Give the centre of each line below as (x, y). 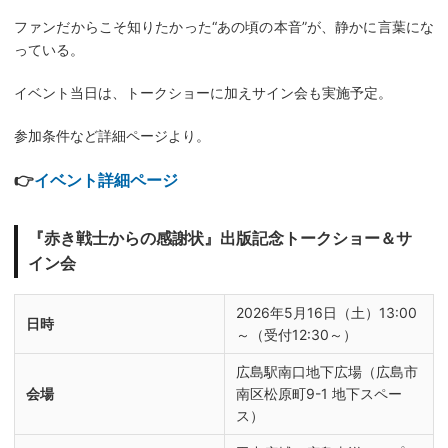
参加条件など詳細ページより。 (112, 135)
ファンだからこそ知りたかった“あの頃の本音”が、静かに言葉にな (224, 26)
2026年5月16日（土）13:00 (327, 312)
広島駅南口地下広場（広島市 (327, 371)
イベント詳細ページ (106, 179)
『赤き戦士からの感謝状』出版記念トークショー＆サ (219, 238)
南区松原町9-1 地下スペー (319, 393)
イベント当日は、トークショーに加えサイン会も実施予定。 (203, 92)
